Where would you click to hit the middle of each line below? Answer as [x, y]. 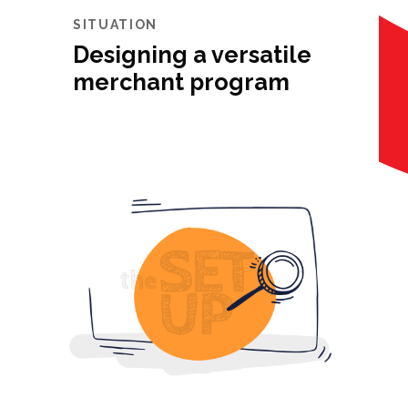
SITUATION [116, 25]
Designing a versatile [192, 55]
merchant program [181, 82]
